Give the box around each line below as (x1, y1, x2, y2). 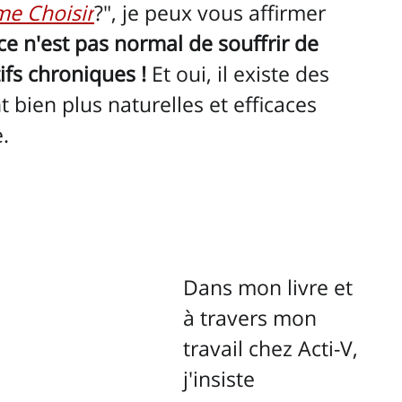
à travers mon (183, 303, 322, 333)
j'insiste (183, 364, 260, 394)
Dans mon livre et (183, 273, 358, 302)
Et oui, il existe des (146, 59, 335, 89)
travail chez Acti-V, (183, 334, 363, 363)
